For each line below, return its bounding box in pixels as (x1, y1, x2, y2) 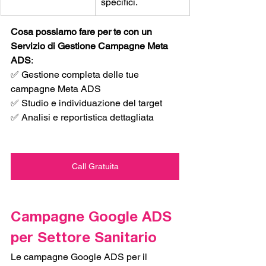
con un (123, 26, 154, 38)
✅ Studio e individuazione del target (11, 97, 164, 109)
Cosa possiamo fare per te (11, 26, 121, 38)
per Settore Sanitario (11, 232, 161, 247)
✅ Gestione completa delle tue (11, 69, 141, 81)
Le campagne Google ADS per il (11, 251, 150, 263)
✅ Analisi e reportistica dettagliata (11, 112, 154, 123)
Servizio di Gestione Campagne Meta (11, 40, 170, 52)
